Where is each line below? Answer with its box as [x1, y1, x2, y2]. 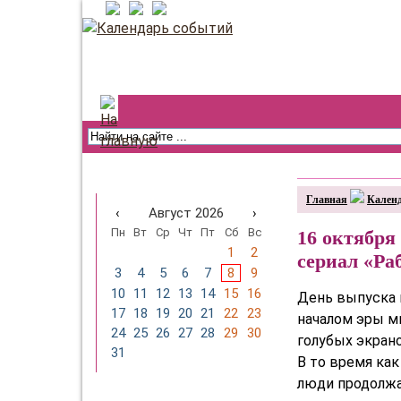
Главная [306, 193, 347, 206]
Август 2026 [148, 205, 224, 221]
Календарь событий [118, 174, 225, 186]
